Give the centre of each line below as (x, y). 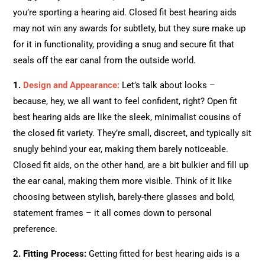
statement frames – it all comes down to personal (113, 213)
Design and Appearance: (72, 85)
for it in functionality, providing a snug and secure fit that (124, 45)
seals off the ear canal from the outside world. (105, 61)
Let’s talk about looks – (168, 85)
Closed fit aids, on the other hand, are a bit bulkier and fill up (131, 165)
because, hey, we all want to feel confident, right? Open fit (125, 101)
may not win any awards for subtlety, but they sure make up (130, 29)
